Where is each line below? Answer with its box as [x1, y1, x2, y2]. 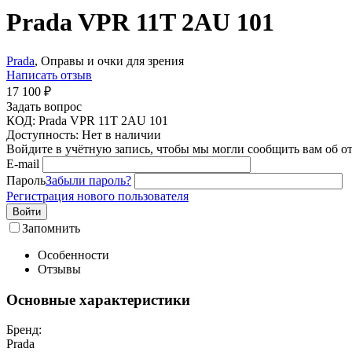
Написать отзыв [6, 68, 92, 82]
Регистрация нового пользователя [6, 189, 189, 203]
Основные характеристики [6, 291, 190, 308]
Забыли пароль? [46, 173, 131, 187]
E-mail [6, 156, 39, 170]
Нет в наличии [82, 127, 161, 141]
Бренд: [6, 323, 42, 337]
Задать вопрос [6, 99, 82, 113]
